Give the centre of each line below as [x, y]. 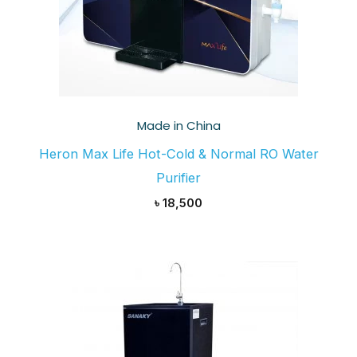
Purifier [178, 177]
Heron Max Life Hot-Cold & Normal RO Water [178, 153]
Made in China [178, 126]
